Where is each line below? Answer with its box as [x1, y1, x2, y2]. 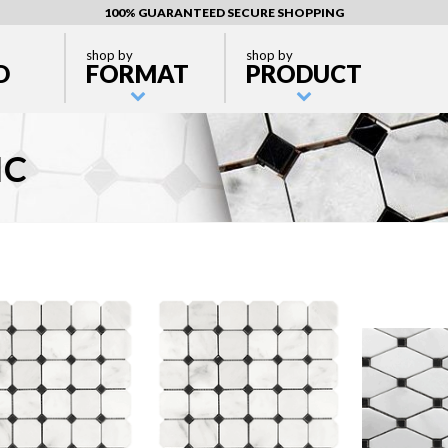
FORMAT [86, 59, 189, 88]
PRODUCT [246, 59, 362, 88]
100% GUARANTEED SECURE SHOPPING [104, 5, 344, 20]
